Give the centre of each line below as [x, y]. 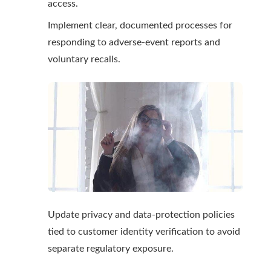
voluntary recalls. [84, 60]
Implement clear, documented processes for [140, 26]
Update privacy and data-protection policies [141, 215]
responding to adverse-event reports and [134, 43]
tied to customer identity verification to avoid [144, 232]
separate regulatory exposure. [111, 249]
